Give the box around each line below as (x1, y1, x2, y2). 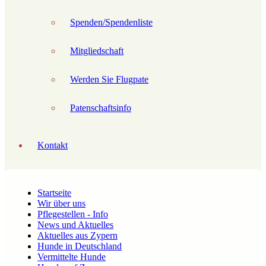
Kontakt (37, 140, 68, 150)
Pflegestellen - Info (37, 209, 108, 219)
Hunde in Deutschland (37, 241, 122, 251)
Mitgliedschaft (70, 46, 123, 56)
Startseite (37, 188, 71, 198)
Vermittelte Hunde (37, 252, 106, 262)
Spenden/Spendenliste (70, 17, 153, 27)
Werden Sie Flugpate (70, 74, 148, 84)
